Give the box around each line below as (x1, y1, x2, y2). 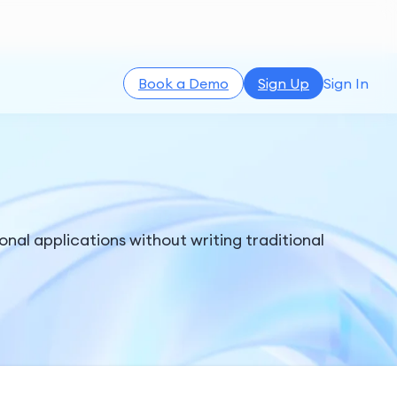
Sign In (323, 74, 369, 92)
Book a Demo (138, 74, 229, 92)
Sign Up (258, 74, 309, 92)
